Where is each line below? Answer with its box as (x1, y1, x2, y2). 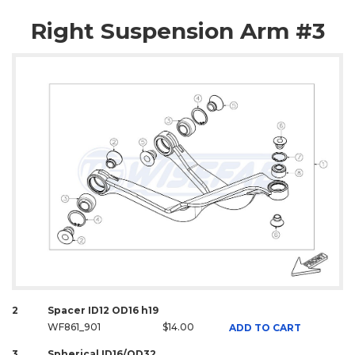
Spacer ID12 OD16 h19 (48, 303, 158, 316)
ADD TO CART (228, 321, 301, 334)
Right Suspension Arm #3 (30, 17, 325, 45)
